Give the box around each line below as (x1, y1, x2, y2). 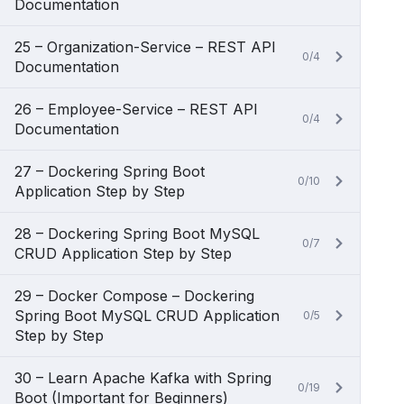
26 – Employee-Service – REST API (14, 100, 258, 118)
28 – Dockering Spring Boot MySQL (14, 225, 260, 243)
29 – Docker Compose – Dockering (14, 287, 254, 305)
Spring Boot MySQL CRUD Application (14, 307, 280, 325)
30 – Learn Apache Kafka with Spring (14, 369, 271, 387)
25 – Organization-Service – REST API (14, 38, 276, 56)
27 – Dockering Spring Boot (14, 162, 205, 180)
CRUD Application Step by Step (14, 244, 232, 262)
